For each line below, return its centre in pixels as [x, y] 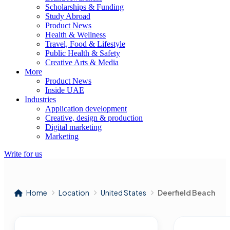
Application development [86, 109]
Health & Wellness [75, 35]
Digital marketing [73, 127]
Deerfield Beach [186, 193]
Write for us [23, 154]
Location [74, 193]
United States [123, 193]
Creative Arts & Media [82, 62]
